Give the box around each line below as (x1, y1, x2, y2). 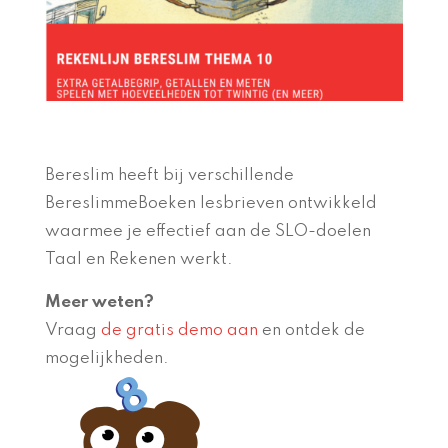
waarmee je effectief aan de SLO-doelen (44, 223, 371, 241)
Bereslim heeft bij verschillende (44, 167, 294, 185)
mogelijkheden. (44, 350, 169, 368)
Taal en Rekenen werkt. (44, 251, 233, 269)
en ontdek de (257, 322, 365, 340)
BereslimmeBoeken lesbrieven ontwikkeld (44, 195, 377, 213)
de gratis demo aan (100, 322, 258, 340)
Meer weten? (44, 294, 154, 312)
